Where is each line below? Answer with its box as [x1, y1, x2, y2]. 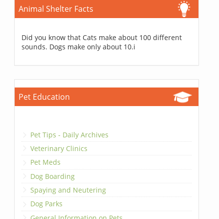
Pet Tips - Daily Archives [30, 130, 109, 139]
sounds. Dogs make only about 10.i [22, 42, 136, 52]
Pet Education [19, 91, 70, 103]
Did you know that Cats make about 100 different [22, 33, 182, 43]
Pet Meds [30, 157, 61, 167]
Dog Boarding [30, 171, 75, 181]
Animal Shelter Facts [19, 3, 94, 15]
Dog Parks [30, 199, 63, 209]
